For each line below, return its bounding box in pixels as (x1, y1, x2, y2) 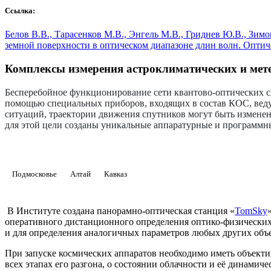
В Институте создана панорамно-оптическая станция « (5, 205, 235, 216)
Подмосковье (12, 169, 57, 178)
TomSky (235, 205, 267, 216)
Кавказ (104, 169, 127, 178)
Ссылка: (5, 6, 35, 16)
